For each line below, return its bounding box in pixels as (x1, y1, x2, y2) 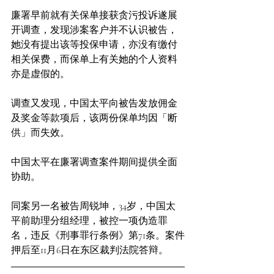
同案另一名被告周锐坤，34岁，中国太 (11, 200, 176, 212)
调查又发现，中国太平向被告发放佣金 (11, 97, 177, 109)
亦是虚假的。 (11, 68, 70, 80)
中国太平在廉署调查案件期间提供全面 (11, 156, 177, 168)
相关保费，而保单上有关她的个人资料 (11, 53, 177, 65)
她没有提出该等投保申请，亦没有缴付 (11, 39, 177, 51)
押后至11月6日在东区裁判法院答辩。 (11, 244, 168, 256)
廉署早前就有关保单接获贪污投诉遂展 (11, 9, 177, 21)
